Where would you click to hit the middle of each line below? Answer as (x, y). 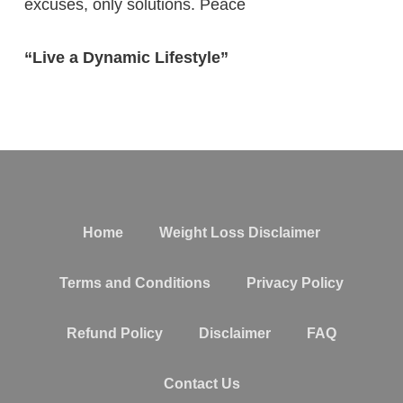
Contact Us (201, 383)
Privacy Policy (295, 282)
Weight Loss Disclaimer (240, 232)
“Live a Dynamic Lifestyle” (126, 57)
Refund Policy (115, 333)
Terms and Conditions (135, 282)
